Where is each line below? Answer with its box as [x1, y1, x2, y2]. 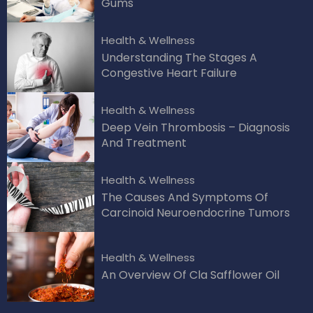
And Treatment [101, 135, 187, 152]
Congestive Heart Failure [101, 65, 237, 82]
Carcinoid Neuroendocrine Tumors [101, 205, 290, 221]
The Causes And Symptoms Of [101, 189, 268, 206]
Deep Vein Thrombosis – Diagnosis [101, 119, 290, 136]
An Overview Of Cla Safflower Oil [101, 267, 279, 284]
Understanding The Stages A [101, 50, 257, 66]
